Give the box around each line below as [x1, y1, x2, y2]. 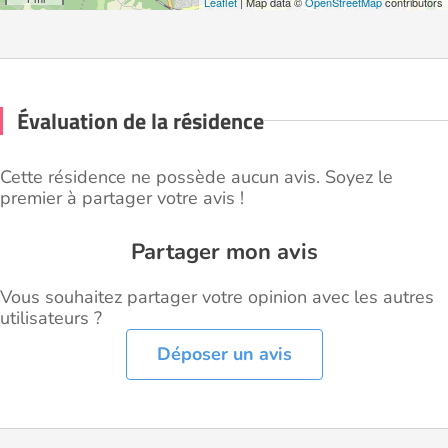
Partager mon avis [130, 236, 318, 267]
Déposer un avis [156, 341, 292, 366]
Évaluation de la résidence [17, 103, 264, 138]
